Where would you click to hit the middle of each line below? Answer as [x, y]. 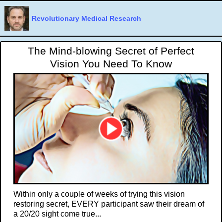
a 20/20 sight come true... [57, 214]
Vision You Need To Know [111, 64]
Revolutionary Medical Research [86, 18]
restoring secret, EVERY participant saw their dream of [109, 204]
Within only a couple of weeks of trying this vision [99, 194]
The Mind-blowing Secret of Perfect [111, 51]
